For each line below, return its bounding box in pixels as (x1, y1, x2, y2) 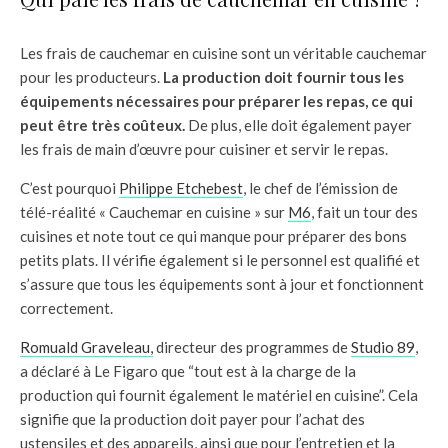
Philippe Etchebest (119, 178, 243, 197)
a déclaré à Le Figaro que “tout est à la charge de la (20, 361, 356, 380)
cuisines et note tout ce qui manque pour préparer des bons (20, 226, 407, 245)
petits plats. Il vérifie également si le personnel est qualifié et (20, 250, 420, 269)
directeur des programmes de (153, 337, 351, 356)
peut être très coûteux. (20, 115, 188, 134)
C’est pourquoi (20, 178, 119, 197)
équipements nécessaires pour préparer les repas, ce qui (20, 91, 413, 110)
